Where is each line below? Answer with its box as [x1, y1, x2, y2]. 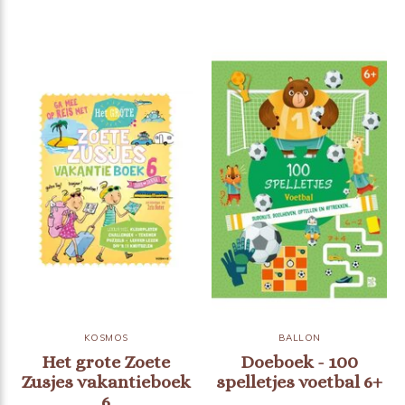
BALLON [278, 331, 321, 344]
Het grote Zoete [42, 351, 170, 372]
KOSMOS [83, 331, 128, 344]
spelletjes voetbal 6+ [216, 371, 382, 392]
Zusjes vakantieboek [21, 371, 191, 392]
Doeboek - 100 [240, 351, 358, 372]
